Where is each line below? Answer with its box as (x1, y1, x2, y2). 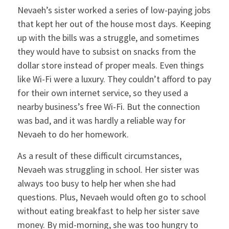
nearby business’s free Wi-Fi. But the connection (17, 100, 200, 112)
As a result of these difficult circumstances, (17, 150, 181, 162)
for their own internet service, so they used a (17, 86, 188, 99)
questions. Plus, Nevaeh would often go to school (17, 191, 206, 203)
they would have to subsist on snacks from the (17, 45, 196, 57)
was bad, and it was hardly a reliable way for (17, 114, 186, 126)
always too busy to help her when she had (17, 177, 176, 190)
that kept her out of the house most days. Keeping (17, 17, 211, 30)
